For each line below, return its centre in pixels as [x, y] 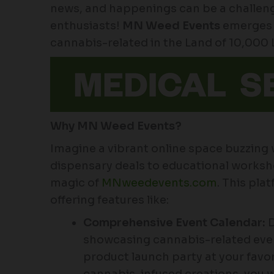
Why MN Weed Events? [116, 126]
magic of [76, 183]
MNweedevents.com [159, 183]
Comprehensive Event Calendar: [174, 222]
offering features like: [109, 200]
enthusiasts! [86, 25]
